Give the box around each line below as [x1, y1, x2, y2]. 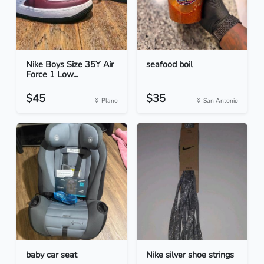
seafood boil [146, 58, 193, 71]
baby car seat [26, 249, 77, 261]
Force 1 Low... [26, 68, 78, 81]
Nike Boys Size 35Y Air [26, 58, 114, 71]
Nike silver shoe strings [146, 249, 234, 261]
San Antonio [202, 96, 238, 105]
